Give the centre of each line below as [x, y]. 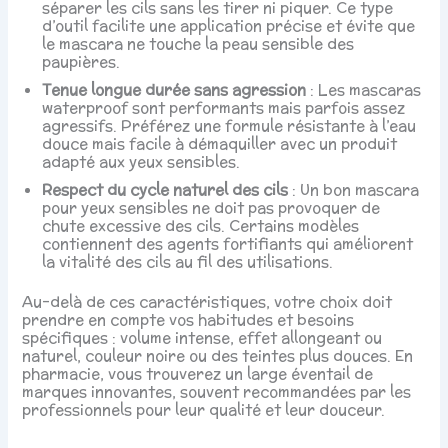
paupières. [81, 61]
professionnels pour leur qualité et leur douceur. [204, 409]
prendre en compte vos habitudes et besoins [188, 319]
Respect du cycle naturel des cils [165, 189]
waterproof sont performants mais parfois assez [224, 107]
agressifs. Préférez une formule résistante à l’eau [229, 125]
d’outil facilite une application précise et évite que [229, 25]
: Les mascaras [364, 89]
